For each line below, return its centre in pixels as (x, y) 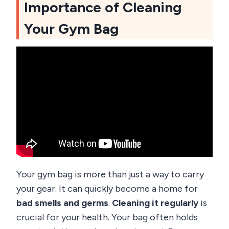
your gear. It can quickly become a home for (107, 188)
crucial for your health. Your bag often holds (107, 217)
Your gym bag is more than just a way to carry (110, 174)
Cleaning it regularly (155, 203)
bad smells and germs (62, 203)
